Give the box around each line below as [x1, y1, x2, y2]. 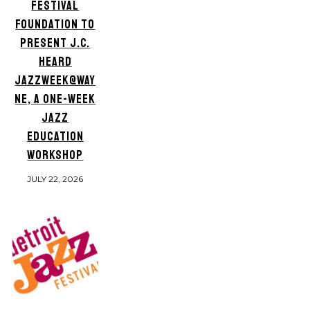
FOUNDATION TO [15, 16, 95, 32]
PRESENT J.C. [20, 35, 91, 51]
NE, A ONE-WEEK [15, 91, 96, 107]
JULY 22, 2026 [27, 173, 84, 184]
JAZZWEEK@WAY [15, 72, 96, 88]
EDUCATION [26, 128, 84, 144]
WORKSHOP [27, 147, 84, 163]
